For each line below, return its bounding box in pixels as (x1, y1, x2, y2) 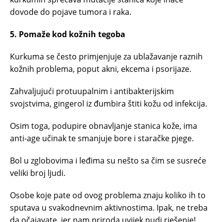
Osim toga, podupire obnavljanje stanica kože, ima (10, 120, 197, 131)
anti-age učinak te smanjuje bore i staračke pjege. (10, 133, 194, 144)
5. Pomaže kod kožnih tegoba (10, 29, 125, 40)
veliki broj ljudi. (10, 167, 65, 178)
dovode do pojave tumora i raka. (10, 6, 131, 17)
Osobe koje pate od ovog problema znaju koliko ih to (10, 190, 206, 201)
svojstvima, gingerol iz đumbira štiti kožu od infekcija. (10, 98, 207, 109)
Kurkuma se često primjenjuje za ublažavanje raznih (10, 51, 203, 62)
